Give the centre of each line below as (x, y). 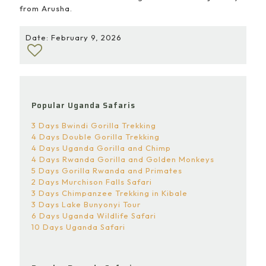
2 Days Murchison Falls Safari (92, 182)
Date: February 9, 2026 (74, 37)
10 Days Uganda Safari (78, 227)
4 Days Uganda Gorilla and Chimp (101, 148)
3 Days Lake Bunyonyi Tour (86, 204)
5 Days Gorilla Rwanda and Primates (107, 170)
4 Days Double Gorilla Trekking (96, 137)
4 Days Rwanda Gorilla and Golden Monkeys (123, 159)
